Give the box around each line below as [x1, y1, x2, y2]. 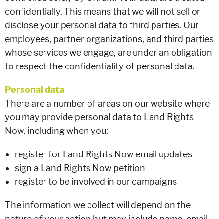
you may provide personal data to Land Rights [5, 112, 194, 122]
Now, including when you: [5, 126, 108, 136]
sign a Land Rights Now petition [15, 163, 145, 173]
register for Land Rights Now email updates [15, 149, 192, 159]
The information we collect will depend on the [5, 200, 191, 210]
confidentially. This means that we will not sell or [5, 6, 200, 17]
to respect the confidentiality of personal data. [5, 61, 195, 71]
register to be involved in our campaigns [15, 176, 177, 187]
